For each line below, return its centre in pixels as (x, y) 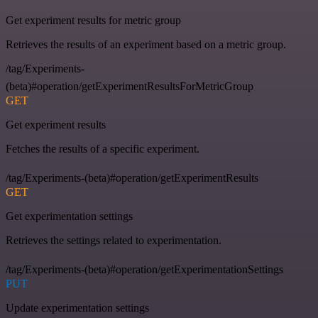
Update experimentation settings (77, 308)
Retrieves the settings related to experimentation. (114, 241)
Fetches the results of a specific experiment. (103, 149)
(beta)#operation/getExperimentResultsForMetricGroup (130, 87)
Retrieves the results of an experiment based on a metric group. (146, 45)
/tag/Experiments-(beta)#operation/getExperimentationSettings (144, 270)
